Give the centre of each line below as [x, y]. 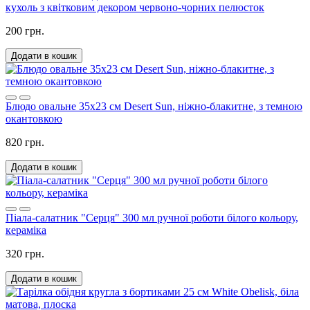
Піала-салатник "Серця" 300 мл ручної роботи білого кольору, [152, 217]
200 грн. [25, 30]
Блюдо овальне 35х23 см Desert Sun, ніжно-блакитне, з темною [154, 106]
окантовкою [34, 118]
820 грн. [25, 142]
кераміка [26, 230]
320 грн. [25, 253]
